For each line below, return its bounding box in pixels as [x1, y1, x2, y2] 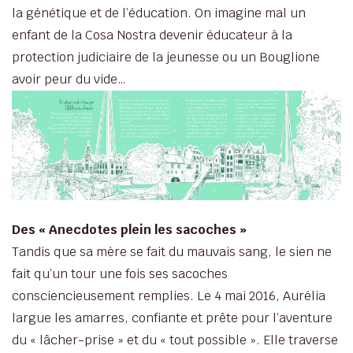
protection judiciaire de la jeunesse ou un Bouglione [12, 48, 320, 65]
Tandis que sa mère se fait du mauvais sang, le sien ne [12, 243, 332, 260]
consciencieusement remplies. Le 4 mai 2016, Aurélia [12, 287, 325, 304]
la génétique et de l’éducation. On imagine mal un [12, 4, 306, 21]
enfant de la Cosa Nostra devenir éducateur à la [12, 26, 292, 43]
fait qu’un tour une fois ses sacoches [12, 265, 228, 282]
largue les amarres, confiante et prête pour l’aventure [12, 309, 333, 326]
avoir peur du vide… [12, 70, 126, 87]
